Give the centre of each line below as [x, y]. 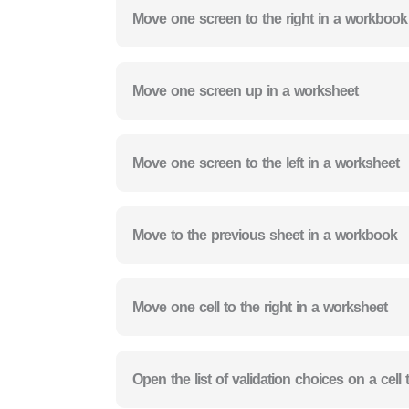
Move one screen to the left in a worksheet [266, 163]
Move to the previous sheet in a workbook [265, 235]
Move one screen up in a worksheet [245, 90]
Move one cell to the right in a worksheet [260, 307]
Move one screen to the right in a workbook [270, 18]
